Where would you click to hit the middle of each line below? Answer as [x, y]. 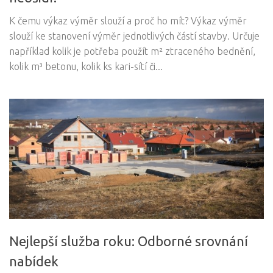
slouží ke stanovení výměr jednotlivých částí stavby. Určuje [134, 36]
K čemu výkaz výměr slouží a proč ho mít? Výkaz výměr [128, 21]
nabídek [34, 261]
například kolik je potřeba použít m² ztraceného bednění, [132, 51]
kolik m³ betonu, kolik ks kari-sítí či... [86, 67]
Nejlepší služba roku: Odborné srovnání [129, 241]
